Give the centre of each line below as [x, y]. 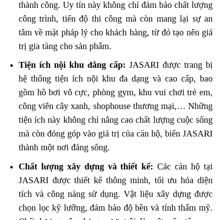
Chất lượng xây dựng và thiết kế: [86, 167]
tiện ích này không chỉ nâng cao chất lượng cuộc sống [115, 120]
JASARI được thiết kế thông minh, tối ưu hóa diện [115, 180]
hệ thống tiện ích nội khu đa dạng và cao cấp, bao [115, 79]
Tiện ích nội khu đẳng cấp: [72, 65]
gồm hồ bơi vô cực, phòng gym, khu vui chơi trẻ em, [115, 93]
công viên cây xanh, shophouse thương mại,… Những [115, 106]
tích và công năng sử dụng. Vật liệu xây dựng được [115, 194]
